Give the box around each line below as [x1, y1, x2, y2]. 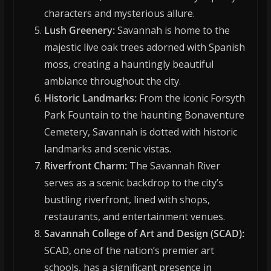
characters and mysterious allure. [44, 7, 195, 21]
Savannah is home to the [114, 24, 230, 38]
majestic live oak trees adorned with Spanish [44, 41, 245, 54]
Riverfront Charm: [44, 159, 127, 173]
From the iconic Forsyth [136, 91, 245, 105]
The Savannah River [126, 159, 220, 173]
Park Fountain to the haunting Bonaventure [44, 108, 244, 122]
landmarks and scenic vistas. [44, 142, 171, 156]
